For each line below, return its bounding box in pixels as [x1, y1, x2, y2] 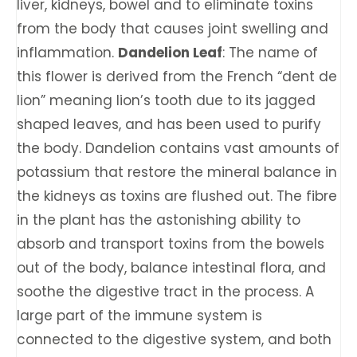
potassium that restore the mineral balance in [17, 163, 337, 182]
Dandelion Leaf [118, 43, 222, 62]
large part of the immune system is [17, 306, 262, 325]
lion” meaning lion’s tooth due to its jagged [17, 91, 316, 110]
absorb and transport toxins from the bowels [17, 234, 324, 253]
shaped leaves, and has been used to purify [17, 115, 321, 134]
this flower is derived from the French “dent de [17, 67, 337, 86]
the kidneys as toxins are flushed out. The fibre [17, 186, 337, 206]
